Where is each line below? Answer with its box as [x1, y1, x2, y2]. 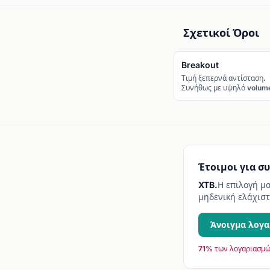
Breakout [181, 60, 219, 70]
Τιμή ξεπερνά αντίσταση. [181, 74, 266, 83]
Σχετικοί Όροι [183, 27, 259, 39]
